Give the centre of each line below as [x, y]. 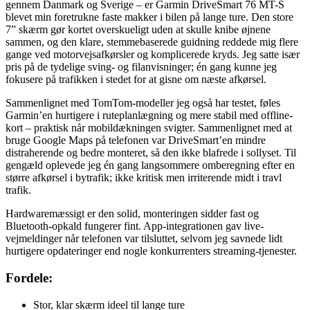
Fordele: [29, 278]
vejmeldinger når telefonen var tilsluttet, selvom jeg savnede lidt [144, 239]
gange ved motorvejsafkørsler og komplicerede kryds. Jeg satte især [153, 55]
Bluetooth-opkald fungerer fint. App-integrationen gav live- [135, 226]
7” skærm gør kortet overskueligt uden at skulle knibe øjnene [138, 30]
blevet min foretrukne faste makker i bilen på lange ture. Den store [149, 17]
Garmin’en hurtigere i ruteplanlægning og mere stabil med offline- [149, 116]
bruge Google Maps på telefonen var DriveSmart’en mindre [136, 140]
